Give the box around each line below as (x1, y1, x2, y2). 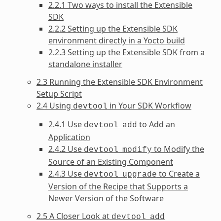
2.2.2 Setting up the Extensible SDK (48, 23, 178, 34)
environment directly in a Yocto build (48, 35, 185, 46)
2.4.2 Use (48, 143, 84, 154)
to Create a (156, 168, 200, 179)
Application (48, 131, 90, 143)
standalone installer (48, 58, 122, 70)
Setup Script (36, 88, 82, 99)
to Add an (137, 118, 175, 130)
